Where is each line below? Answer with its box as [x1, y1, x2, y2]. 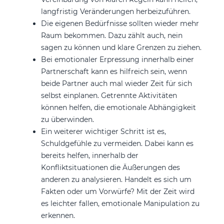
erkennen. [40, 210, 75, 220]
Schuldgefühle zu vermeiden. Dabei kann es [40, 138, 193, 148]
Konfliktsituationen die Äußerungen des [40, 162, 180, 172]
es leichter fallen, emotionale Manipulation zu [40, 198, 199, 208]
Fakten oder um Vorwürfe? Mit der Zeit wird [40, 186, 194, 196]
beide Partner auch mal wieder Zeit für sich [40, 78, 192, 88]
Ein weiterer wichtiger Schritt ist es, [40, 126, 166, 136]
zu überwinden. [40, 114, 94, 124]
